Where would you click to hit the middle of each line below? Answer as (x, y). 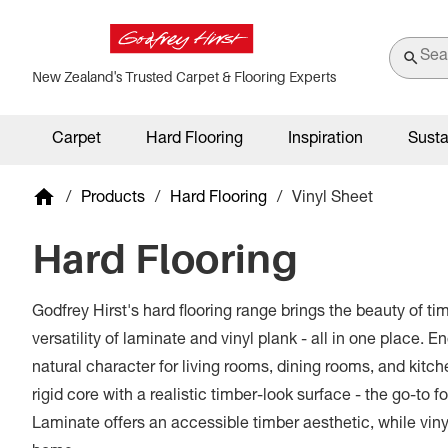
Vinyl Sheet (332, 198)
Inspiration (325, 140)
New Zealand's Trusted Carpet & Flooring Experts (184, 76)
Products (113, 198)
